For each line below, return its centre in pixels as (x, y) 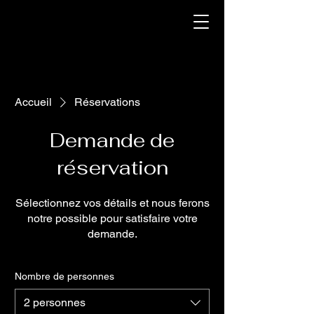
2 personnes (55, 302)
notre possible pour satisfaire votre (112, 218)
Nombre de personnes (64, 276)
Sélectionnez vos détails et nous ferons (112, 203)
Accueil (33, 102)
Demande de (112, 140)
